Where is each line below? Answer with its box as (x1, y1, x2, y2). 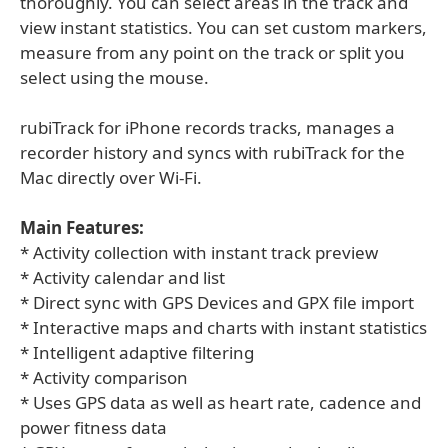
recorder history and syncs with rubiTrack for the (20, 141, 405, 164)
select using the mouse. (20, 66, 209, 89)
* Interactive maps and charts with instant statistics (20, 316, 427, 339)
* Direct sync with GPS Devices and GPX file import (20, 291, 414, 314)
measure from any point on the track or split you (20, 41, 405, 64)
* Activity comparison (20, 366, 188, 389)
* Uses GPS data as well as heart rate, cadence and (20, 391, 421, 414)
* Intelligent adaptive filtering (20, 341, 254, 364)
